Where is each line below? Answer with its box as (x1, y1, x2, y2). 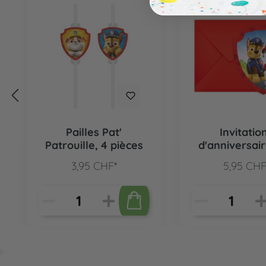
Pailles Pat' (66, 125, 122, 139)
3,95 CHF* (71, 159, 117, 173)
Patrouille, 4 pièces (45, 138, 143, 152)
